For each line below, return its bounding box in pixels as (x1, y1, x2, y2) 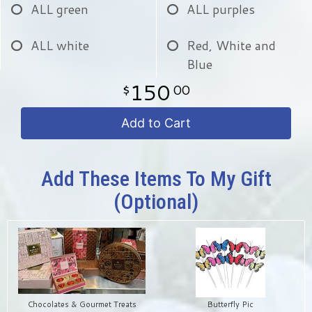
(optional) (114, 189, 198, 214)
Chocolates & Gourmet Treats (27, 299, 136, 311)
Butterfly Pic (207, 299, 253, 311)
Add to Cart (121, 115, 191, 130)
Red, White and (187, 36, 276, 54)
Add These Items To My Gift (40, 166, 272, 191)
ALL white (31, 36, 89, 54)
